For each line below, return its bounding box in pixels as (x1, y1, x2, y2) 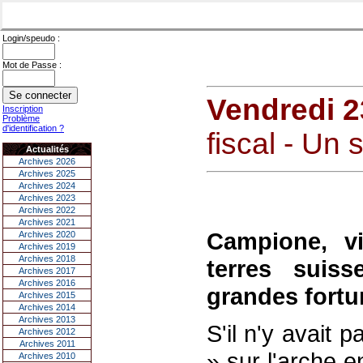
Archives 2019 (19, 241, 75, 251)
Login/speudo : (2, 33, 60, 43)
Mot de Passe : (2, 60, 62, 70)
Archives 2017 (19, 266, 75, 275)
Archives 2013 (19, 314, 75, 324)
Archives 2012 (19, 327, 75, 336)
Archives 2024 (19, 181, 75, 190)
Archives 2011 (19, 339, 75, 348)
